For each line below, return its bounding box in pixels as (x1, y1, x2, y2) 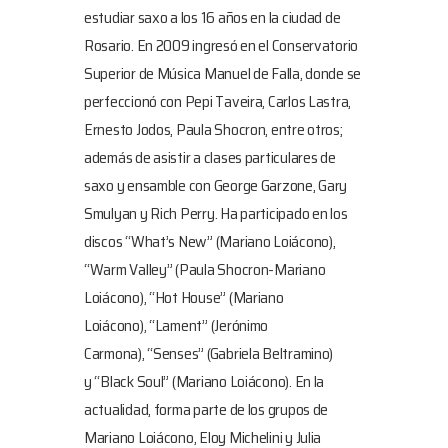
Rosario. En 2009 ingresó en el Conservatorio (84, 33, 359, 58)
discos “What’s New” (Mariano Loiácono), (84, 229, 336, 254)
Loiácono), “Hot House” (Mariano (84, 285, 284, 310)
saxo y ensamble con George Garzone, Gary (84, 173, 348, 198)
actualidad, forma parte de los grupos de (84, 397, 329, 422)
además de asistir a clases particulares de (84, 145, 336, 170)
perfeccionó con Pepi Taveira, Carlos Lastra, (84, 89, 352, 114)
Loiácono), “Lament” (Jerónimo (84, 313, 269, 338)
